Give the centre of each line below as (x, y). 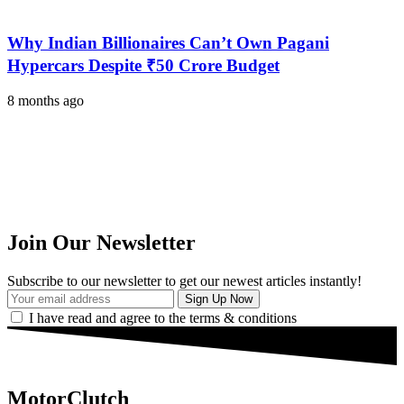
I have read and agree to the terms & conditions (163, 317)
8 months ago (46, 100)
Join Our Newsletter (101, 242)
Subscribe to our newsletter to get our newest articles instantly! (184, 280)
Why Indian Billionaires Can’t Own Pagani (168, 43)
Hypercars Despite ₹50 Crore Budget (143, 66)
